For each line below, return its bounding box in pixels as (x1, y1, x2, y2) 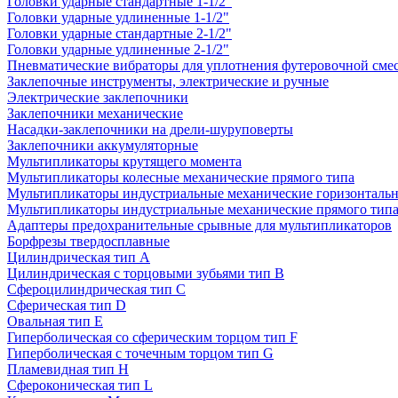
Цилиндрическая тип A (7, 250, 150, 265)
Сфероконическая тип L (7, 378, 153, 393)
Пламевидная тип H (7, 362, 129, 377)
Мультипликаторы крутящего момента (7, 154, 242, 169)
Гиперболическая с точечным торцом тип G (7, 346, 274, 361)
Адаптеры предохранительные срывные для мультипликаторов (7, 218, 392, 233)
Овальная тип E (7, 314, 103, 329)
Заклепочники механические (7, 106, 183, 121)
